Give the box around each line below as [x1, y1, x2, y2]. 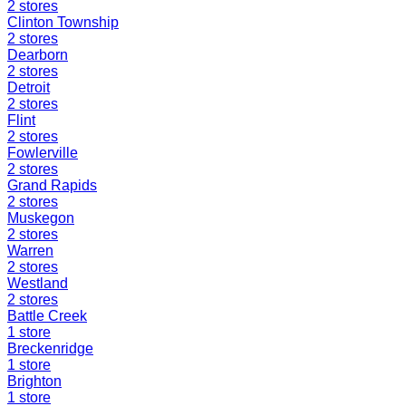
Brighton [7, 373, 62, 390]
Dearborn [7, 47, 68, 63]
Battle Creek [7, 308, 87, 324]
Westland [7, 275, 68, 292]
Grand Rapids [7, 178, 97, 194]
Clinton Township [7, 14, 119, 31]
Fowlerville [7, 145, 78, 161]
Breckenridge [7, 341, 93, 357]
